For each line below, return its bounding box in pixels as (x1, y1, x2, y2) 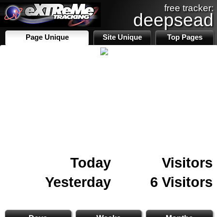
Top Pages (167, 33, 202, 41)
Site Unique (103, 33, 142, 41)
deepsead (133, 10, 214, 30)
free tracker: (164, 3, 214, 13)
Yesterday (45, 174, 111, 190)
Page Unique (25, 33, 69, 41)
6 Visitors (150, 174, 213, 190)
